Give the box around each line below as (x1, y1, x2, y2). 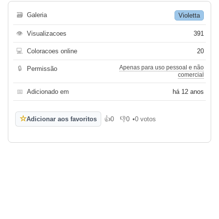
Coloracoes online (27, 47, 77, 55)
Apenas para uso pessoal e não (119, 64, 204, 71)
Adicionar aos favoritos (26, 115, 97, 123)
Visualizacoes (27, 29, 66, 37)
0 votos (135, 115, 156, 123)
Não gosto (120, 118, 149, 126)
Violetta (178, 11, 200, 19)
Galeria (27, 11, 47, 19)
